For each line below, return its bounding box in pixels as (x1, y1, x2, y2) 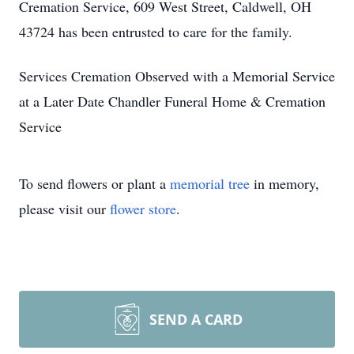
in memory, (250, 174, 319, 193)
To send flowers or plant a (19, 174, 170, 193)
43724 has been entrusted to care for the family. (19, 22, 292, 41)
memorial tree (170, 174, 250, 193)
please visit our (19, 199, 110, 218)
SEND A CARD (149, 310, 243, 329)
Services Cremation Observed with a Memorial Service (19, 66, 335, 85)
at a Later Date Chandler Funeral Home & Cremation (19, 92, 326, 111)
